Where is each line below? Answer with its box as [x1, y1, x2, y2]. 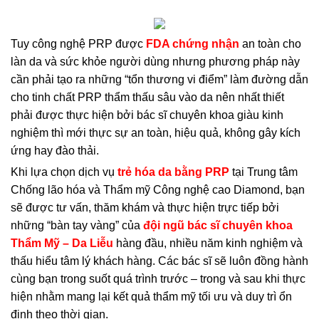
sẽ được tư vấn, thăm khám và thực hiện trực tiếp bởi [11, 201, 279, 214]
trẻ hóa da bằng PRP [117, 165, 229, 178]
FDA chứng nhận [146, 38, 239, 51]
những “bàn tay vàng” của [11, 219, 143, 231]
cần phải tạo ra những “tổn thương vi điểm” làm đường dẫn [11, 73, 308, 86]
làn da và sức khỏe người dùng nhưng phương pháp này [11, 56, 300, 68]
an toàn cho [239, 38, 301, 51]
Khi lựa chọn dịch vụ [11, 165, 117, 178]
